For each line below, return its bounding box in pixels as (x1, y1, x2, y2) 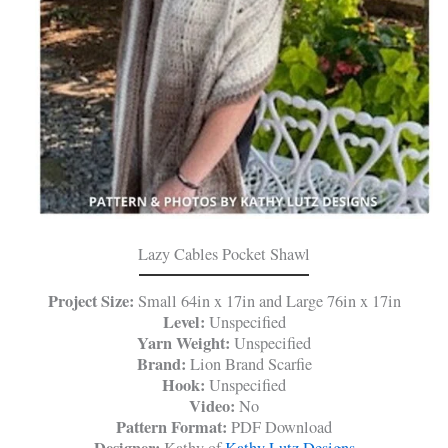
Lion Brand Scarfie (185, 352, 312, 375)
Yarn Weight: (137, 330, 234, 355)
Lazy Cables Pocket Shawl (138, 242, 310, 265)
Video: (189, 393, 239, 418)
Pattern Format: (116, 414, 231, 439)
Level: (162, 309, 209, 334)
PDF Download (231, 415, 332, 438)
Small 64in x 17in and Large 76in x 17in (137, 289, 401, 312)
